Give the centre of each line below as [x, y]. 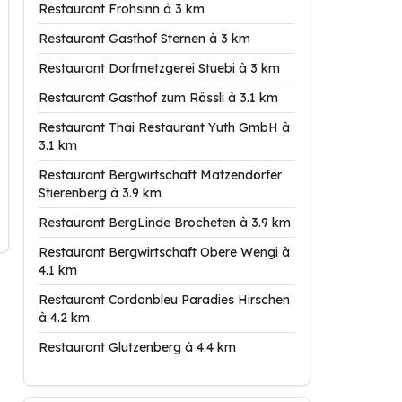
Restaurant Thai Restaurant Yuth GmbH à [164, 127]
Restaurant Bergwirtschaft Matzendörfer [160, 175]
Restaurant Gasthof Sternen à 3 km [144, 39]
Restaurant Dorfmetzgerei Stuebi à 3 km [159, 68]
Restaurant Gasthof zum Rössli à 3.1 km [158, 98]
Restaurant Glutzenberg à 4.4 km [137, 347]
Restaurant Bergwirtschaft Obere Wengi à [164, 252]
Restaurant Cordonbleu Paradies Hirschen [164, 300]
